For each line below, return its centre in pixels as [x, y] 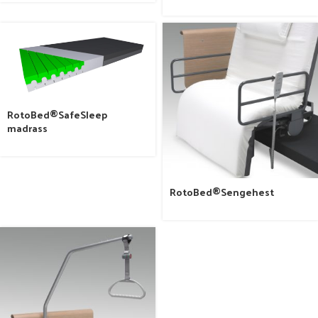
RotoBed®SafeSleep [57, 114]
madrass [27, 128]
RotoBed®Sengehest [222, 192]
